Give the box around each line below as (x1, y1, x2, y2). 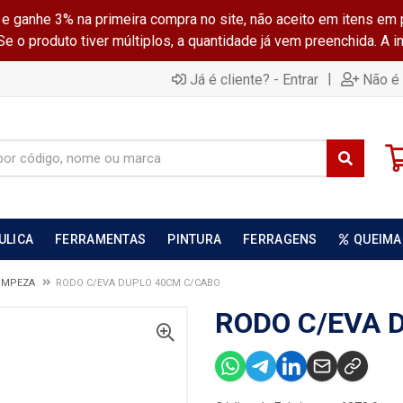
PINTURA (167, 232, 222, 246)
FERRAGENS (243, 232, 318, 246)
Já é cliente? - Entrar (190, 70, 318, 88)
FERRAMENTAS (55, 232, 147, 246)
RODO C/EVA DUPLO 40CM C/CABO (56, 277, 220, 289)
